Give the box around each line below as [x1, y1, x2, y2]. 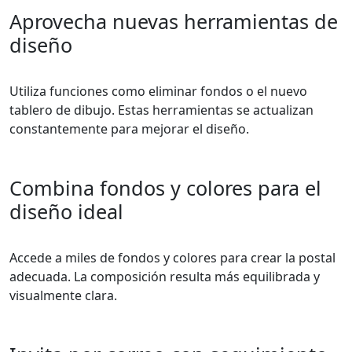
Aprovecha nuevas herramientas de [9, 8, 338, 35]
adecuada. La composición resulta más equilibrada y [9, 268, 320, 286]
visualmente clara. [9, 287, 117, 305]
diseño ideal [9, 198, 123, 225]
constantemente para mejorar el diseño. [9, 120, 249, 138]
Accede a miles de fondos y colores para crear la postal [9, 249, 335, 267]
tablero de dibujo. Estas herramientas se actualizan [9, 101, 313, 119]
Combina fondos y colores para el [9, 174, 321, 202]
